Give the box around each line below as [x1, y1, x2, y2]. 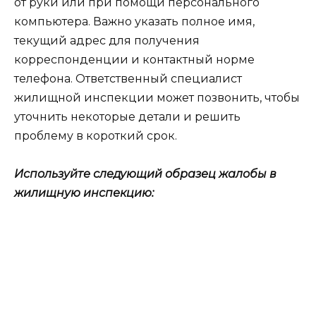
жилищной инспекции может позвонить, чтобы [14, 91, 300, 105]
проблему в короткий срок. [14, 129, 177, 143]
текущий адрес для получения [14, 34, 200, 48]
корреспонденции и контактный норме [14, 53, 255, 67]
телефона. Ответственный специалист [14, 72, 242, 86]
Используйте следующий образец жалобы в [14, 167, 276, 181]
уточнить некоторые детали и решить [14, 110, 241, 124]
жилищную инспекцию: [14, 186, 154, 200]
